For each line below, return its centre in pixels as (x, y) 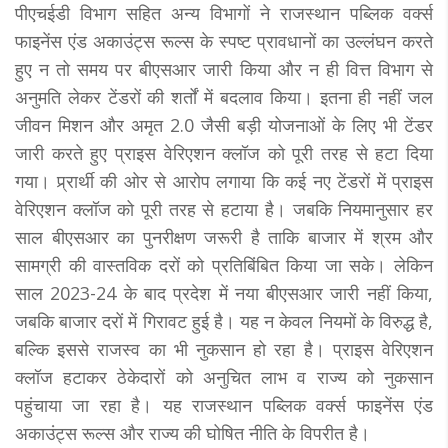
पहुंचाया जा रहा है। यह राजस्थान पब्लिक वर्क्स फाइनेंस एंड (224, 404)
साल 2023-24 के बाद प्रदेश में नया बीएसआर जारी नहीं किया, (224, 292)
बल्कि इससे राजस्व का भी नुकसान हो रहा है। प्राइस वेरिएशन (224, 348)
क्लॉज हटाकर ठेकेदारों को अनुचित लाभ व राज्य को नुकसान (224, 376)
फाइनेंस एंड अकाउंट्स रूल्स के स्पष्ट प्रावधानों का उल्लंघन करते (224, 40)
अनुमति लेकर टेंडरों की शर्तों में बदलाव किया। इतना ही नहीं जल (224, 96)
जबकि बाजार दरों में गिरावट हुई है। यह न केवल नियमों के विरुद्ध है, (224, 320)
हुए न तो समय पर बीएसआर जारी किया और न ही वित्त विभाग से (224, 68)
